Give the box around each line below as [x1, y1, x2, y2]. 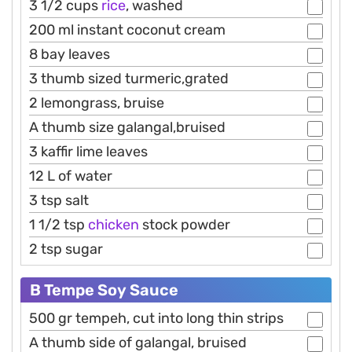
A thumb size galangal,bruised [29, 119, 225, 137]
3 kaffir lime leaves [29, 143, 148, 161]
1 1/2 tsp [29, 216, 88, 234]
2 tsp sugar [29, 240, 103, 258]
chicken [88, 216, 139, 234]
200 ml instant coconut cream [29, 21, 225, 39]
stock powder [139, 216, 230, 234]
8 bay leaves [29, 46, 110, 64]
